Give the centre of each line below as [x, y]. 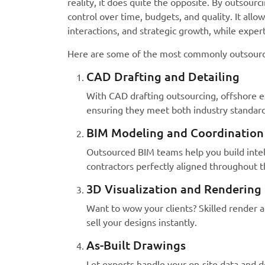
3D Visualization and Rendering [174, 189]
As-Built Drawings [136, 245]
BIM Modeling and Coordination [175, 132]
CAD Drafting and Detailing [163, 76]
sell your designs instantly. [142, 222]
